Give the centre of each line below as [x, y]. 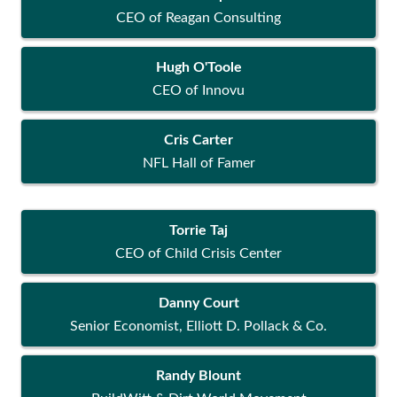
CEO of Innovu [198, 91]
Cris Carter [198, 140]
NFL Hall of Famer [198, 163]
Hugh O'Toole [198, 68]
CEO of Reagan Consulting [198, 18]
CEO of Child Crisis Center [198, 254]
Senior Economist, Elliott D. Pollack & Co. [198, 327]
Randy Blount [198, 376]
